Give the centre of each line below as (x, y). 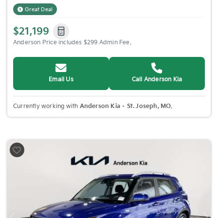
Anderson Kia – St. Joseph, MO (125, 106)
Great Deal (39, 9)
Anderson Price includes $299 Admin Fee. (72, 43)
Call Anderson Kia (157, 80)
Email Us (61, 80)
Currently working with (46, 106)
